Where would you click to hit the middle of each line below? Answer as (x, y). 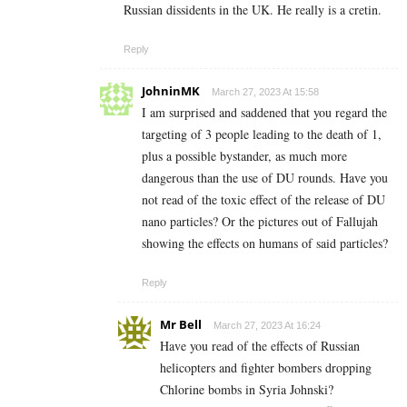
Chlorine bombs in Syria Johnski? (247, 390)
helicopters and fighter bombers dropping (266, 368)
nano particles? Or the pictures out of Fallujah (260, 222)
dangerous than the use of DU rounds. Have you (265, 178)
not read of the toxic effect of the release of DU (263, 200)
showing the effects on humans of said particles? (265, 243)
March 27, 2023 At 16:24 (267, 326)
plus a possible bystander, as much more (244, 156)
